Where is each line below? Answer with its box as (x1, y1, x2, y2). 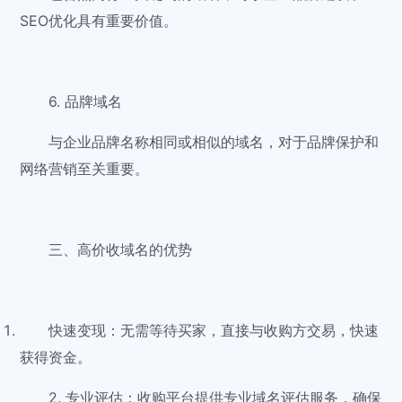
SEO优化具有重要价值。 (20, 12, 179, 31)
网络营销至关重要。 (20, 160, 150, 179)
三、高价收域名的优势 (48, 240, 193, 259)
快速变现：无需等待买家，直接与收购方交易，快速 (48, 321, 380, 340)
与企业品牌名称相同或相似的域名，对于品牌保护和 (48, 133, 380, 152)
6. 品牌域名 (48, 92, 123, 111)
